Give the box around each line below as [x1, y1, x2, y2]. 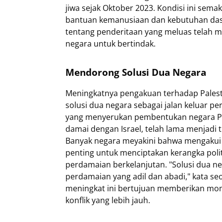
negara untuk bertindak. [65, 38, 156, 49]
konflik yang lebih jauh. [65, 195, 150, 206]
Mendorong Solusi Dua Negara [65, 66, 206, 78]
